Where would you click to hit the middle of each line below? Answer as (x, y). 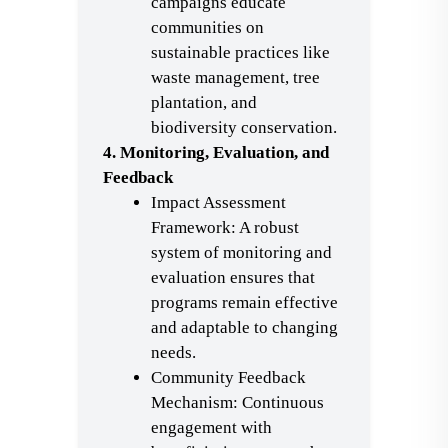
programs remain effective (244, 302)
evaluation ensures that (233, 277)
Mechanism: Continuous (237, 402)
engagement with (211, 427)
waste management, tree (235, 77)
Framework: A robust (225, 227)
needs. (173, 352)
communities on (207, 27)
